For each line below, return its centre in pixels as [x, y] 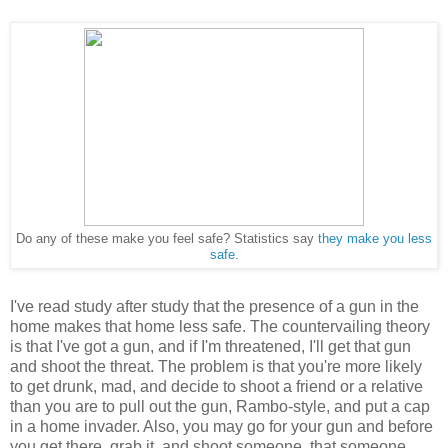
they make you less [375, 238]
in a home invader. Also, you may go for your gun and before [221, 426]
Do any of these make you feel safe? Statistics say [167, 238]
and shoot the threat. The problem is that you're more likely [216, 366]
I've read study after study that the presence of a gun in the [214, 306]
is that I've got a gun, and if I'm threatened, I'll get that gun [210, 346]
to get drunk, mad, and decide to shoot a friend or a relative [216, 386]
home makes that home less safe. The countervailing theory [220, 326]
